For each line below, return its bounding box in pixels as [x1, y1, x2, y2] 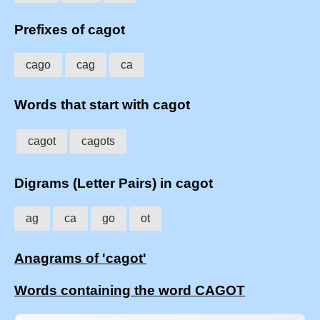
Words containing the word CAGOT [14, 283, 245, 299]
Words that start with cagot [14, 96, 190, 112]
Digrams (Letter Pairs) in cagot [14, 176, 213, 191]
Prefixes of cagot [14, 22, 125, 38]
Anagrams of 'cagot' [14, 250, 146, 266]
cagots [81, 135, 115, 148]
